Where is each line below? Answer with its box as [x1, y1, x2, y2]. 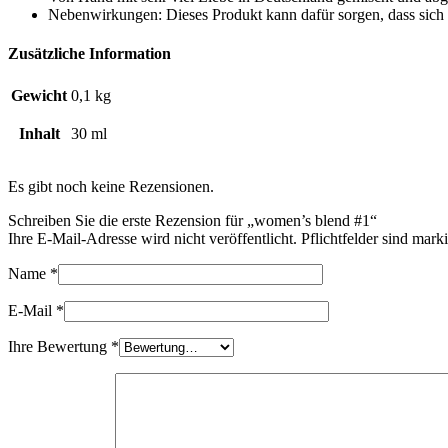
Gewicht [11, 87, 67, 105]
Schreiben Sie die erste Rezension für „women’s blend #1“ [8, 212, 377, 230]
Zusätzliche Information [8, 44, 171, 62]
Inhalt [18, 125, 60, 143]
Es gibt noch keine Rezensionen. [8, 178, 214, 196]
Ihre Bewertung [8, 338, 111, 356]
